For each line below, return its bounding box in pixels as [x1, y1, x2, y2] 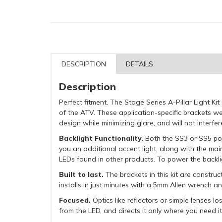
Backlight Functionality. [59, 133, 145, 143]
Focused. [59, 195, 91, 205]
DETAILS [126, 59, 153, 68]
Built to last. [59, 169, 106, 179]
